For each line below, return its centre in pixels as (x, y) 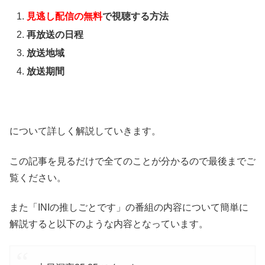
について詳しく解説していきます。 (85, 131)
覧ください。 (38, 177)
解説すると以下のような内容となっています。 (109, 224)
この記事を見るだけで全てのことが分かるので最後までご (132, 161)
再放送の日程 (55, 35)
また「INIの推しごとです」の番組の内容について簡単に (129, 207)
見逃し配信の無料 (65, 16)
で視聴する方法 (136, 16)
